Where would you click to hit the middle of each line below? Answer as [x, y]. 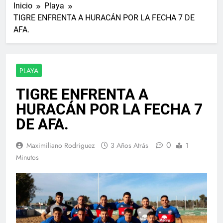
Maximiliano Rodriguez [60, 145]
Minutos [27, 157]
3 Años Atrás [129, 145]
